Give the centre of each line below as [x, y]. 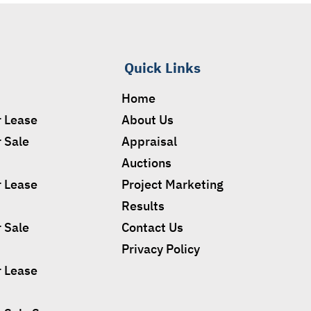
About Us [148, 120]
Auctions [147, 163]
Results [143, 206]
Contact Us [153, 228]
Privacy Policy [161, 249]
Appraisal [150, 142]
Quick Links [163, 68]
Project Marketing [173, 185]
